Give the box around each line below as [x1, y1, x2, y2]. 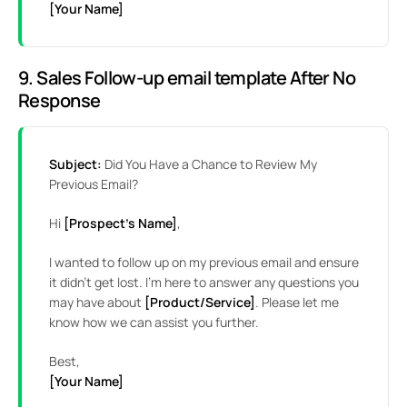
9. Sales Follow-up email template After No [18, 65, 356, 91]
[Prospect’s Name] [61, 214, 177, 233]
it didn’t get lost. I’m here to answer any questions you [49, 273, 359, 292]
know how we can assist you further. [49, 313, 259, 332]
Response [18, 88, 101, 114]
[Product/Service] [142, 293, 255, 312]
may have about [49, 293, 142, 312]
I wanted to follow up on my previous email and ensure [49, 253, 359, 272]
